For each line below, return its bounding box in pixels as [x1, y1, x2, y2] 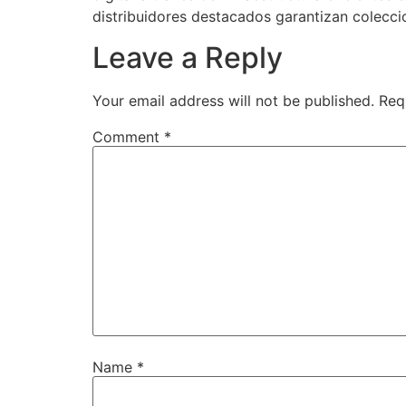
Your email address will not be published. [92, 91, 374, 110]
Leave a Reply [92, 39, 283, 75]
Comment [92, 127, 164, 146]
